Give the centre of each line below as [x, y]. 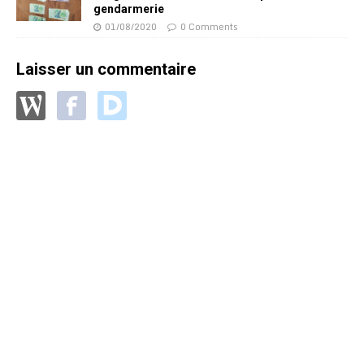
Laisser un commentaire [106, 69]
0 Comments [209, 26]
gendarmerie [129, 9]
